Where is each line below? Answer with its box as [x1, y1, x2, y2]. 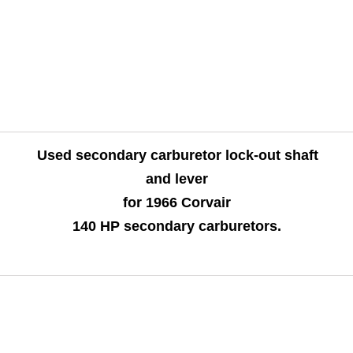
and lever [145, 171, 208, 187]
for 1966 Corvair [122, 195, 231, 210]
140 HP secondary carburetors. [72, 218, 281, 234]
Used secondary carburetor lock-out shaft [37, 147, 318, 163]
